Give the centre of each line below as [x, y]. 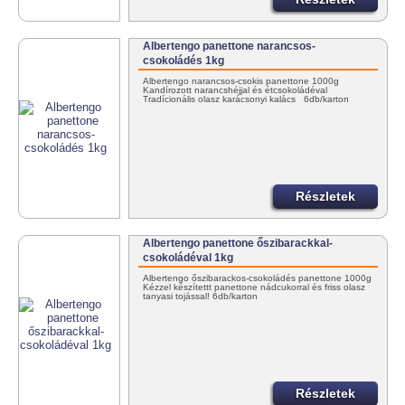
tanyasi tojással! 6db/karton [201, 296]
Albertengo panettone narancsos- [230, 47]
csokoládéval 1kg [188, 258]
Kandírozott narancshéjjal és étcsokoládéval [240, 89]
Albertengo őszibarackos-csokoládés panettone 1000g [258, 278]
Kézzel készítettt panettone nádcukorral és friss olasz [254, 287]
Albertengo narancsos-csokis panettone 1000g [243, 80]
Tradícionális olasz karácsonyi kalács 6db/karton [249, 99]
